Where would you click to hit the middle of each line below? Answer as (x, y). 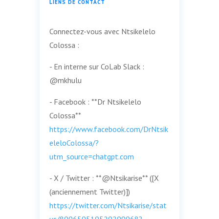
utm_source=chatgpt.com (91, 156)
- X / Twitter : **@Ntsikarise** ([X (104, 178)
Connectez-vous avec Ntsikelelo (102, 31)
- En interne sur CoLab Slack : (97, 66)
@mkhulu (65, 80)
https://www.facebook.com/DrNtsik (109, 129)
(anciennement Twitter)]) (89, 191)
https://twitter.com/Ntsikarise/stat (108, 205)
